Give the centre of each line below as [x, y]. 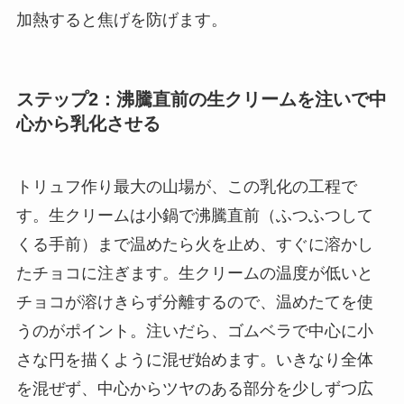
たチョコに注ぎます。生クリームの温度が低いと [194, 273]
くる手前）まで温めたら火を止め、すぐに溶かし [194, 244]
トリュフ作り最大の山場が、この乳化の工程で [186, 186]
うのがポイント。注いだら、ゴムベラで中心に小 [194, 331]
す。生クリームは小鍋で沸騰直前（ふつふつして [194, 215]
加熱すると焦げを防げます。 [121, 20]
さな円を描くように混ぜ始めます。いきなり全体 [194, 359]
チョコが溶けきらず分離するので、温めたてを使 [194, 302]
